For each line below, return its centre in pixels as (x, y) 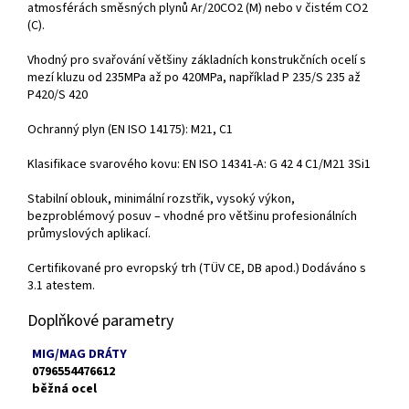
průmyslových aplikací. (89, 234)
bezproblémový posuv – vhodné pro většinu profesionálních (192, 217)
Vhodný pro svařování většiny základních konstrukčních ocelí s (197, 61)
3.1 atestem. (61, 286)
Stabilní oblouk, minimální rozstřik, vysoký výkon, (161, 199)
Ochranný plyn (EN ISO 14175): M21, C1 (130, 130)
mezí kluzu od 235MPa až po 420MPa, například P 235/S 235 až (194, 78)
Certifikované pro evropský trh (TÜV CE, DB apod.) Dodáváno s (197, 269)
